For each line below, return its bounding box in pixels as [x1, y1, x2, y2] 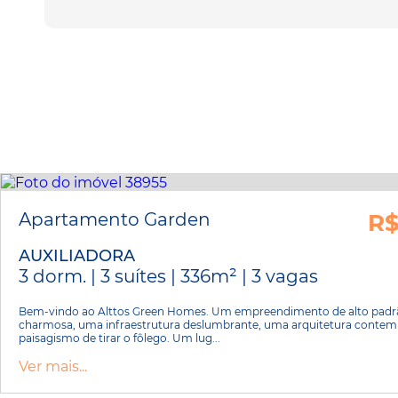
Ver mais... [19, 358, 87, 375]
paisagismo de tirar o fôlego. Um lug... [19, 331, 220, 345]
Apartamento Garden [19, 209, 211, 230]
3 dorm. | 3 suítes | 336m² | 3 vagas [19, 266, 318, 287]
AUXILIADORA [19, 246, 135, 266]
